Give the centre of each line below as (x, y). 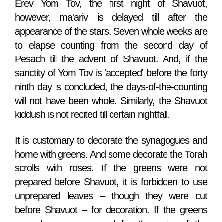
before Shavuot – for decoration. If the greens (111, 210)
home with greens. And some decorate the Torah (111, 154)
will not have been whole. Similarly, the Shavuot (111, 101)
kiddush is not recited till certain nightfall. (92, 115)
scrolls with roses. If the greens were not (111, 168)
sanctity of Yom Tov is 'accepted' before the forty (111, 73)
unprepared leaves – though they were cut (111, 196)
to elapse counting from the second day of (111, 45)
